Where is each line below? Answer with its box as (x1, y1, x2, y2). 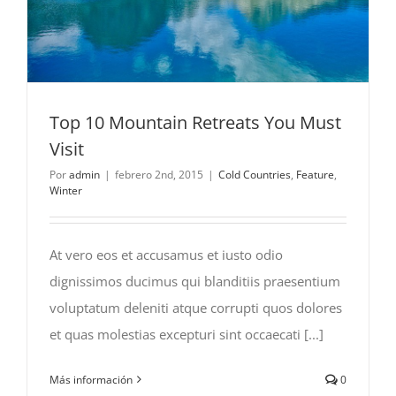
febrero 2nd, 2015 (115, 166, 203, 182)
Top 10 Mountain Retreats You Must (49, 110, 341, 134)
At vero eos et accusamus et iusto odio (49, 245, 283, 263)
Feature (296, 166, 334, 182)
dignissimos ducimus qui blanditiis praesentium (49, 271, 340, 290)
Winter (49, 182, 82, 198)
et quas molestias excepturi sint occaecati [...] (49, 324, 324, 343)
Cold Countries (218, 166, 291, 182)
